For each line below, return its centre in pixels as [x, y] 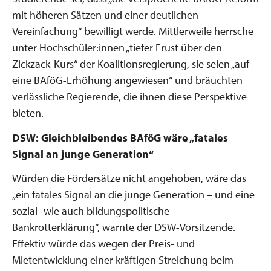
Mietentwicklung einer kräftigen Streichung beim [123, 260]
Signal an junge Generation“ [83, 154]
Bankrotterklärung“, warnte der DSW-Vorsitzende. [124, 227]
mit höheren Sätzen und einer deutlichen [105, 15]
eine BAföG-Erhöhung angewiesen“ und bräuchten [127, 80]
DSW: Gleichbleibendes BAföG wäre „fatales [120, 137]
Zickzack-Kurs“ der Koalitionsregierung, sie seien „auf [131, 64]
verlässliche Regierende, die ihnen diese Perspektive [129, 96]
